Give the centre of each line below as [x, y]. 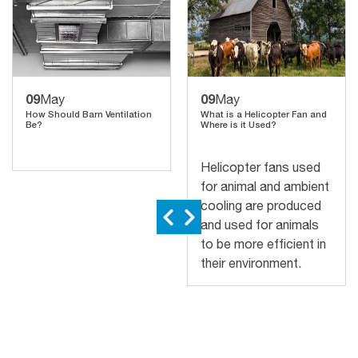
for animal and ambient [265, 186]
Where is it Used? [239, 124]
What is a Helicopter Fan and [264, 114]
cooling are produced [261, 205]
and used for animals [260, 225]
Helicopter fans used [261, 167]
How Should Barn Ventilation [89, 114]
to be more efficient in [263, 244]
